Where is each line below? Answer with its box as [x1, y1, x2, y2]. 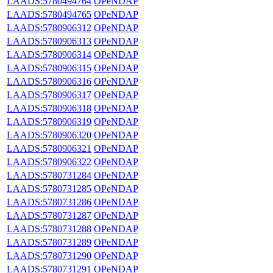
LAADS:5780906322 [7, 156, 91, 167]
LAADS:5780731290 [7, 250, 91, 261]
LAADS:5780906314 [7, 49, 91, 60]
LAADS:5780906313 [7, 35, 91, 46]
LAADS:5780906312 [7, 22, 91, 33]
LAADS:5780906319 [7, 116, 91, 127]
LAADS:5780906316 [7, 76, 91, 87]
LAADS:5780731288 [7, 223, 91, 234]
